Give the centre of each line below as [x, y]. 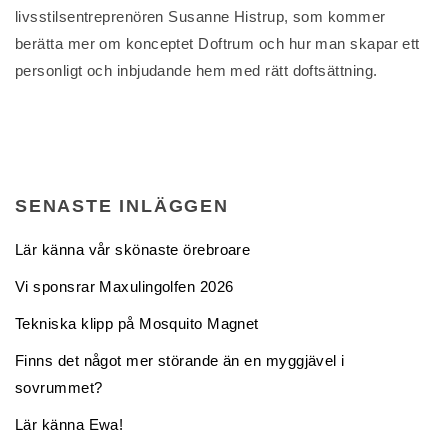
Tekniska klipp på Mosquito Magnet [137, 323]
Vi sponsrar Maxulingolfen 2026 [124, 286]
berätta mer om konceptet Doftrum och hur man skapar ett [217, 43]
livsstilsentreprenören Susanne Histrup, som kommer [200, 16]
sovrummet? [59, 387]
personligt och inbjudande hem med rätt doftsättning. [196, 70]
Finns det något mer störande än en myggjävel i [180, 360]
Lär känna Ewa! [69, 424]
